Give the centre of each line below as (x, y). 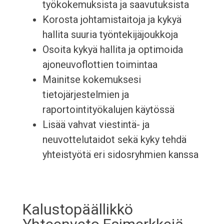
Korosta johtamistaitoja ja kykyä (112, 20)
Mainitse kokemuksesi (91, 80)
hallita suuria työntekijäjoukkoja (110, 35)
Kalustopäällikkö (77, 209)
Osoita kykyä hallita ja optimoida (112, 50)
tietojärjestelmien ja (85, 95)
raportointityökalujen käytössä (108, 110)
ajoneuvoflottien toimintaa (100, 65)
